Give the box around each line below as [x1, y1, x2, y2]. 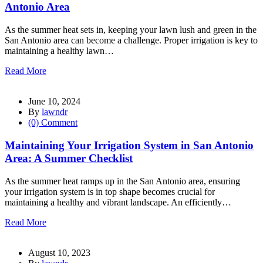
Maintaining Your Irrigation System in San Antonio [5, 139, 254, 151]
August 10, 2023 [28, 247, 90, 258]
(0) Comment [28, 117, 77, 128]
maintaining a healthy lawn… [5, 46, 114, 56]
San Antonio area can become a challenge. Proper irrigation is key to [5, 35, 258, 46]
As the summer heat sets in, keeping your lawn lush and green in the [5, 25, 257, 35]
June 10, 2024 [28, 96, 80, 107]
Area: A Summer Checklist [5, 151, 133, 164]
